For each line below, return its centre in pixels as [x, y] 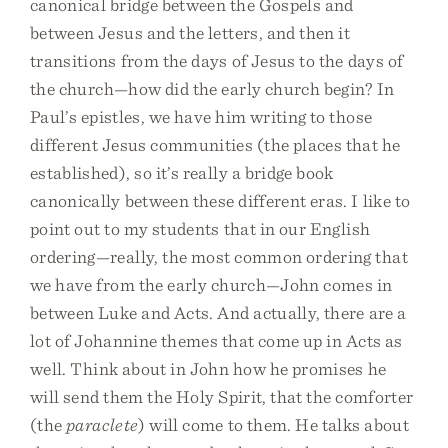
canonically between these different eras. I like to [220, 200]
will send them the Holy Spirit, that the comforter [222, 396]
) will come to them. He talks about [273, 424]
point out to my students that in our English [200, 228]
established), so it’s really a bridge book [182, 172]
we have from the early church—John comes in [211, 284]
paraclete [102, 424]
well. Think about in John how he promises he [208, 368]
